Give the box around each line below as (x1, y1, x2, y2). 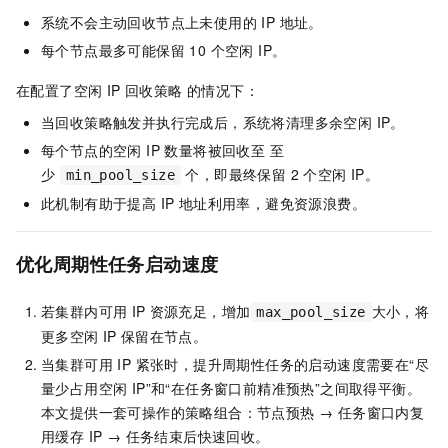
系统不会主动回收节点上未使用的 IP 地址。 (41, 12, 323, 33)
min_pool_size (65, 167, 176, 184)
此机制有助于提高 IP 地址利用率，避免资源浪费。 (41, 193, 366, 214)
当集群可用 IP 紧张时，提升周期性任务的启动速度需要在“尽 (41, 353, 429, 374)
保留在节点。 (120, 325, 208, 346)
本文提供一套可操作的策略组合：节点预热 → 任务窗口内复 (41, 401, 425, 422)
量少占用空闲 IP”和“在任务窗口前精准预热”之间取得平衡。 (41, 377, 421, 398)
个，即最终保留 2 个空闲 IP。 (181, 164, 380, 185)
